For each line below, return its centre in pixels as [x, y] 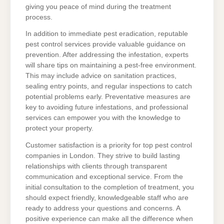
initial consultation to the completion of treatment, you [110, 187]
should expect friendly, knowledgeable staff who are [107, 198]
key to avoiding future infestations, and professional [107, 107]
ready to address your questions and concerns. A [103, 208]
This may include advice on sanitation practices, [101, 76]
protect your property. [59, 128]
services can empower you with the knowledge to [103, 118]
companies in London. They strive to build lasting [103, 156]
